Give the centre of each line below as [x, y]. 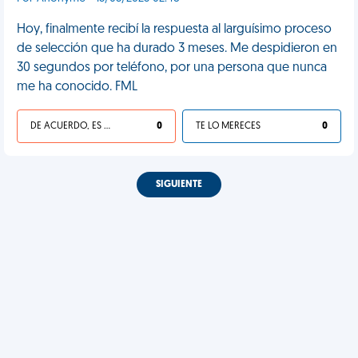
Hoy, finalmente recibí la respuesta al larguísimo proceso [174, 30]
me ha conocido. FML [77, 87]
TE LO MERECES [228, 126]
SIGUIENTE [179, 185]
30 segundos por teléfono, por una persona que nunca [172, 68]
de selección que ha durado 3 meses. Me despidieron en [177, 49]
